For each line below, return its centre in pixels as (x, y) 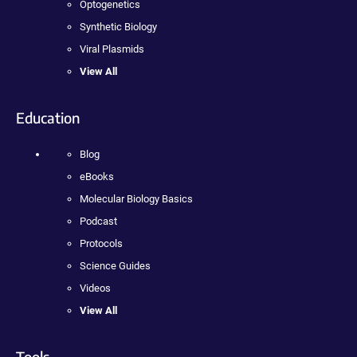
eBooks (97, 176)
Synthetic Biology (118, 26)
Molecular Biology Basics (136, 198)
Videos (95, 288)
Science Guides (115, 265)
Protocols (101, 243)
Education (48, 117)
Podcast (98, 221)
